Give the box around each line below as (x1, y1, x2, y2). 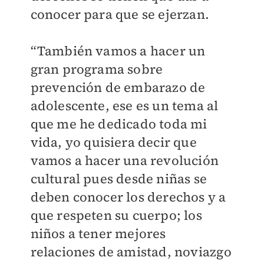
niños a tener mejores (30, 225, 166, 242)
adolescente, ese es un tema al (30, 97, 219, 114)
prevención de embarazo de (30, 78, 206, 96)
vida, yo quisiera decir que (30, 133, 197, 151)
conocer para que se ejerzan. (30, 5, 210, 23)
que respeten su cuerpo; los (30, 206, 202, 224)
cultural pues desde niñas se (30, 170, 207, 187)
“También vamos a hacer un (30, 42, 206, 60)
